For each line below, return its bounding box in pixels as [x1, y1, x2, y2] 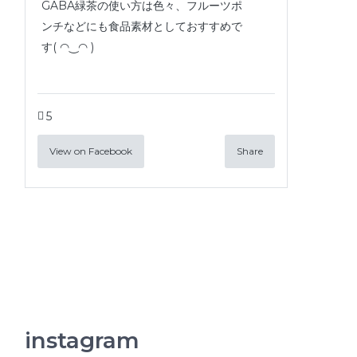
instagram [25, 326, 139, 354]
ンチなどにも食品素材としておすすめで [41, 18, 242, 33]
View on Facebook [49, 144, 132, 157]
